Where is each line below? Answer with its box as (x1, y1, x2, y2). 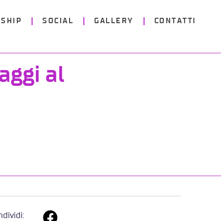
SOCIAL (42, 17, 74, 25)
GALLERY (94, 17, 134, 25)
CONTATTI (154, 17, 196, 25)
